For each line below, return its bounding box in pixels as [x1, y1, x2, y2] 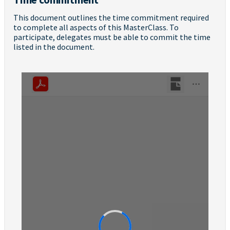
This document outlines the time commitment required [13, 12, 209, 23]
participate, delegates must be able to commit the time [13, 31, 210, 42]
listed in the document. [13, 41, 94, 52]
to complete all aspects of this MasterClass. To [13, 22, 179, 32]
